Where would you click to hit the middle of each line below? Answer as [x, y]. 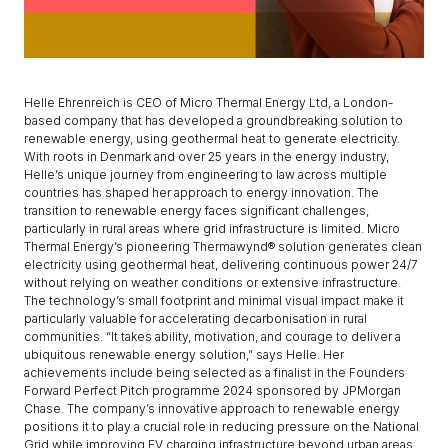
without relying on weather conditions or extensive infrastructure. [212, 282]
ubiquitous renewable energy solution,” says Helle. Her [184, 354]
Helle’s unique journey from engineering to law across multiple [205, 174]
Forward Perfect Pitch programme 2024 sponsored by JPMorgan [212, 390]
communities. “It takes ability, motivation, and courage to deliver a [212, 336]
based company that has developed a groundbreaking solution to [213, 120]
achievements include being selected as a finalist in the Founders [214, 372]
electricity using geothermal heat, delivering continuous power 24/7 [221, 264]
